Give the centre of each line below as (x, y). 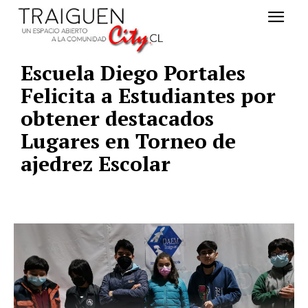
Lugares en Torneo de (128, 141)
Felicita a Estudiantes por (148, 96)
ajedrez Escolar (96, 164)
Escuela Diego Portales (133, 73)
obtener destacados (117, 119)
